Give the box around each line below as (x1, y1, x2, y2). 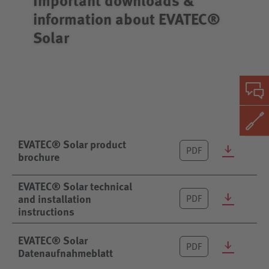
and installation (18, 190, 91, 207)
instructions (18, 203, 74, 219)
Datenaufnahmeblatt (18, 244, 113, 261)
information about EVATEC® (33, 7, 220, 29)
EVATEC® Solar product (18, 136, 126, 152)
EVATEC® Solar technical (18, 178, 132, 194)
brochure (18, 148, 59, 165)
